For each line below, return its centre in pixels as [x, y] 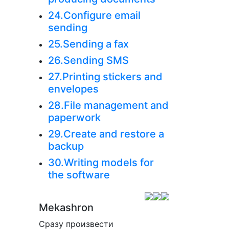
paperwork [74, 118]
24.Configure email [94, 15]
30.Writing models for [101, 163]
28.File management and [108, 105]
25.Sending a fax [88, 44]
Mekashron [66, 208]
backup [66, 146]
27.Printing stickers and [105, 77]
